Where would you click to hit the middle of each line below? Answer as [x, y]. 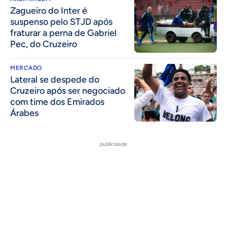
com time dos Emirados [57, 102]
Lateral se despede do [55, 79]
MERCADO [26, 68]
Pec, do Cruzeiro [44, 44]
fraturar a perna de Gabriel [63, 33]
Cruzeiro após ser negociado [68, 90]
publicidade [113, 144]
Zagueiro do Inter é [49, 10]
